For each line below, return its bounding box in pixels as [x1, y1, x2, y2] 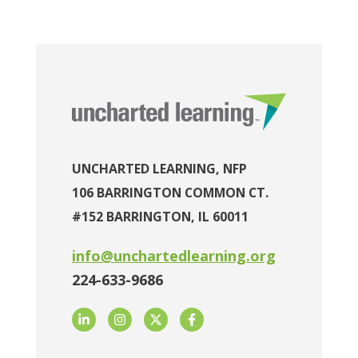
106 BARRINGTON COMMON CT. [72, 184, 268, 202]
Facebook [191, 309, 257, 329]
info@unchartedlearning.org [72, 246, 276, 266]
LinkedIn [83, 309, 141, 329]
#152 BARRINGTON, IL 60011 [72, 208, 249, 226]
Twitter [155, 309, 207, 329]
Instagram [119, 309, 190, 329]
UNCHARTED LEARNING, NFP [72, 160, 247, 178]
